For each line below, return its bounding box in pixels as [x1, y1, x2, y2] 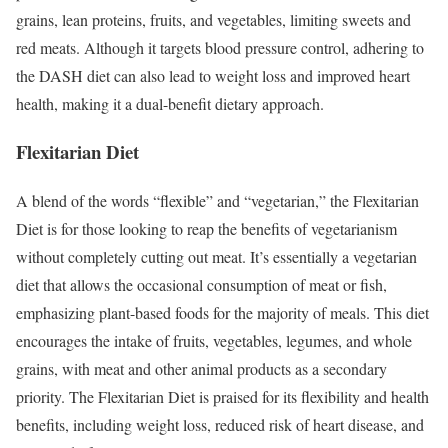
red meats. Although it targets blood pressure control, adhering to [16, 36, 424, 58]
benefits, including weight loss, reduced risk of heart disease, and [16, 414, 424, 436]
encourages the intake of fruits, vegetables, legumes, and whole [16, 330, 412, 352]
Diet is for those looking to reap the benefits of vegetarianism [16, 218, 397, 240]
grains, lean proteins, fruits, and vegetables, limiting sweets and [16, 8, 411, 30]
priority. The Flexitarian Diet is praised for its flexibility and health [16, 386, 429, 408]
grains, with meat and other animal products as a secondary [16, 358, 387, 380]
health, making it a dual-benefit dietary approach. [16, 92, 324, 114]
